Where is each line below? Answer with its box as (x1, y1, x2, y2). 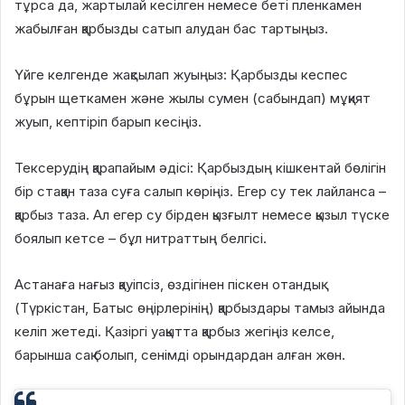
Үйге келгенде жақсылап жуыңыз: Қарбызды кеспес (14, 65, 348, 83)
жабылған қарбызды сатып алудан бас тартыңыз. (14, 19, 328, 37)
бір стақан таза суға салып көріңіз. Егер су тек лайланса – (14, 182, 386, 200)
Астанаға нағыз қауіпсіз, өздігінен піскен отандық (14, 275, 321, 293)
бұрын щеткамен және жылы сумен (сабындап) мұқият (14, 89, 371, 107)
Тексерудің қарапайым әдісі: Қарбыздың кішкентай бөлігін (14, 158, 386, 176)
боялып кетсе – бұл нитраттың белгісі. (14, 229, 267, 247)
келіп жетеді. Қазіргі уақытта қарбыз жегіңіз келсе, (14, 322, 334, 340)
